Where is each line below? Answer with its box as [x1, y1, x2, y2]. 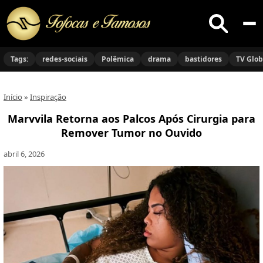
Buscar [208, 28, 239, 41]
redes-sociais [42, 54, 87, 64]
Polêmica [102, 54, 134, 64]
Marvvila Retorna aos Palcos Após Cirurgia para [8, 112, 255, 126]
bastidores [185, 54, 222, 64]
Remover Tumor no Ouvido [61, 126, 202, 140]
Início [4, 92, 22, 102]
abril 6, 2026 [4, 149, 45, 159]
